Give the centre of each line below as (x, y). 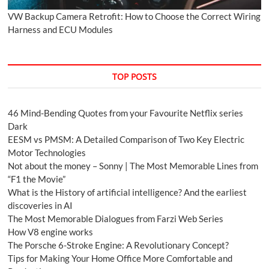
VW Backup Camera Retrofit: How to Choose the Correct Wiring (134, 17)
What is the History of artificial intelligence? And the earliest (128, 192)
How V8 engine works (51, 232)
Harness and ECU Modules (61, 30)
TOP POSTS (134, 77)
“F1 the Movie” (37, 179)
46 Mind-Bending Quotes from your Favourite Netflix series (126, 113)
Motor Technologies (47, 153)
